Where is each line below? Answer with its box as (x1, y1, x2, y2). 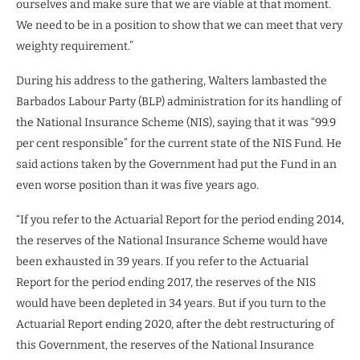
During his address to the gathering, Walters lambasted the (16, 73, 327, 88)
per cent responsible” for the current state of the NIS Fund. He (16, 136, 342, 150)
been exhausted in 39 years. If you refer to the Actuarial (16, 254, 309, 268)
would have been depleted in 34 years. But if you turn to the (16, 296, 326, 310)
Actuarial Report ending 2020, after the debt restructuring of (16, 317, 334, 331)
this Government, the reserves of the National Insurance (16, 337, 314, 352)
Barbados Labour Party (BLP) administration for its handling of (16, 94, 342, 108)
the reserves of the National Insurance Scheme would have (16, 233, 328, 247)
